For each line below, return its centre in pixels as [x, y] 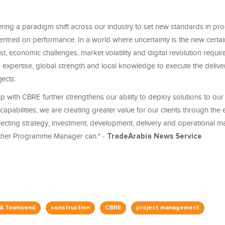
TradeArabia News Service [154, 137]
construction [70, 208]
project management [168, 208]
